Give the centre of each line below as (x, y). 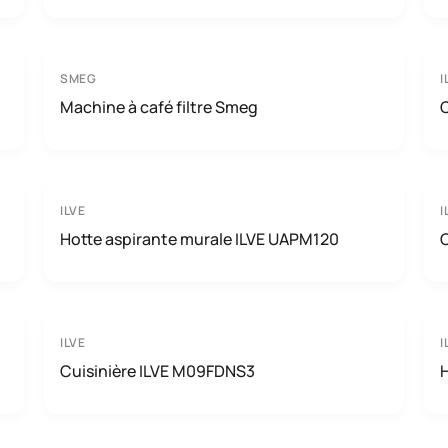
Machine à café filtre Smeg (159, 107)
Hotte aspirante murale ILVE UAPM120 (199, 239)
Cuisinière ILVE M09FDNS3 (157, 371)
